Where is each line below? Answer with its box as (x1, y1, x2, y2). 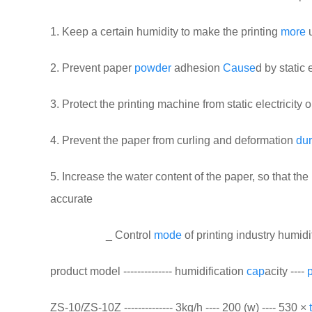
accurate (50, 193, 93, 205)
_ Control (83, 229, 154, 241)
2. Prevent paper (50, 62, 134, 74)
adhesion (171, 62, 223, 74)
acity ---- (265, 265, 307, 277)
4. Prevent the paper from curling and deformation (50, 134, 296, 146)
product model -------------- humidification (50, 265, 247, 277)
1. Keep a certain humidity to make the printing (50, 26, 281, 38)
